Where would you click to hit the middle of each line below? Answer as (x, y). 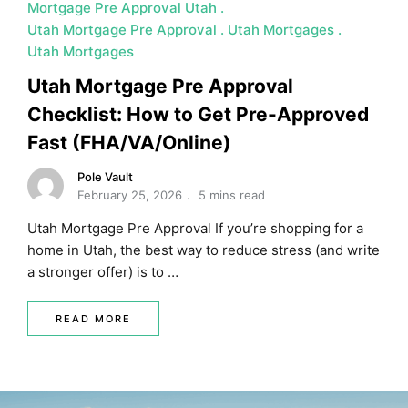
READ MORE (93, 318)
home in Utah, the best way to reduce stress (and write (204, 250)
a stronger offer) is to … (103, 271)
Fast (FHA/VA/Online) (129, 142)
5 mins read (232, 194)
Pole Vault (105, 176)
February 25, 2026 (130, 194)
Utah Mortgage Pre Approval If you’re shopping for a (195, 228)
